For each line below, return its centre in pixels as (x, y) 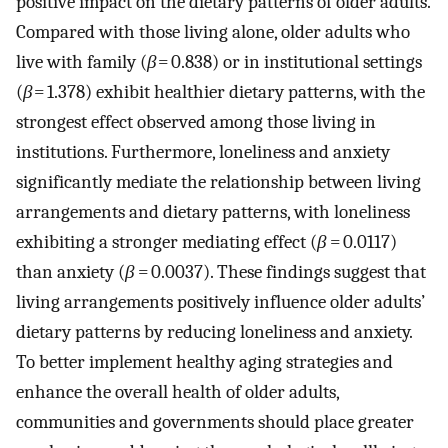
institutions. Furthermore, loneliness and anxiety (203, 152)
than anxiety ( (70, 272)
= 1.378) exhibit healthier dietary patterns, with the (228, 92)
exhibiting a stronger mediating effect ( (166, 242)
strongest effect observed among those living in (196, 122)
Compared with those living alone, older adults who (213, 32)
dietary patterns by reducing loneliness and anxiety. (214, 332)
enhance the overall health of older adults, (177, 392)
